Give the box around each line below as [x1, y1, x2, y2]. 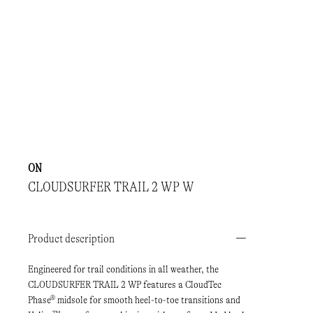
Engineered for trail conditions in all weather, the [28, 263, 219, 275]
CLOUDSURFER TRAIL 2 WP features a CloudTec [28, 278, 221, 291]
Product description [28, 231, 115, 245]
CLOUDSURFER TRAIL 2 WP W [28, 178, 194, 195]
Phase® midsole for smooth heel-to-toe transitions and [28, 293, 240, 306]
